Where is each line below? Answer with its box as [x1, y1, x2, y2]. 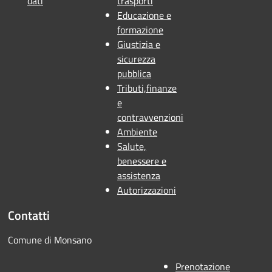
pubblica [117, 66, 151, 81]
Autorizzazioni [117, 183, 176, 198]
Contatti [8, 206, 50, 225]
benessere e [117, 154, 166, 169]
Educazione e [117, 8, 171, 23]
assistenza [117, 168, 160, 183]
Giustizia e [117, 37, 160, 52]
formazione [117, 22, 163, 38]
